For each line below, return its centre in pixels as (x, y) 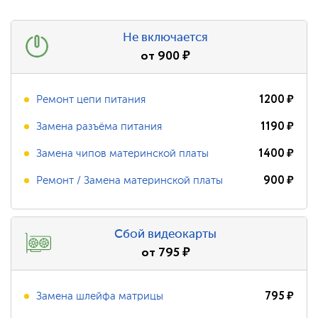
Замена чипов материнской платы (122, 153)
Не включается (165, 38)
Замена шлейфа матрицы (100, 296)
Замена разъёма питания (99, 126)
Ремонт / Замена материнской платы (130, 180)
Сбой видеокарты (165, 234)
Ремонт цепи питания (91, 99)
